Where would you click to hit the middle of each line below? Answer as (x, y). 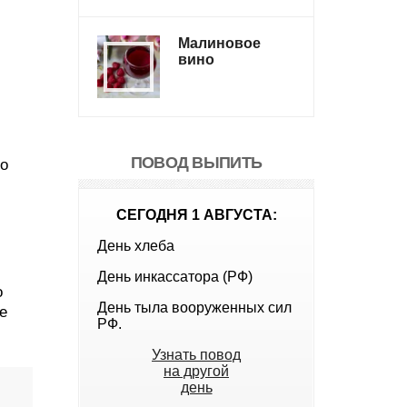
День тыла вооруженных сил (194, 308)
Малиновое (219, 43)
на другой (196, 371)
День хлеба (136, 246)
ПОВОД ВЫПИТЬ (196, 163)
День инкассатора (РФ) (175, 277)
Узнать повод (196, 355)
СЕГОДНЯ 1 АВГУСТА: (196, 215)
